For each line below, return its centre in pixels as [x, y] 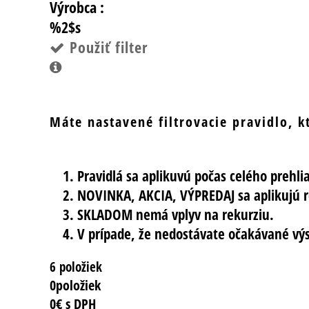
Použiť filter [107, 47]
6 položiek [76, 267]
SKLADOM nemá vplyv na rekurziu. [176, 215]
